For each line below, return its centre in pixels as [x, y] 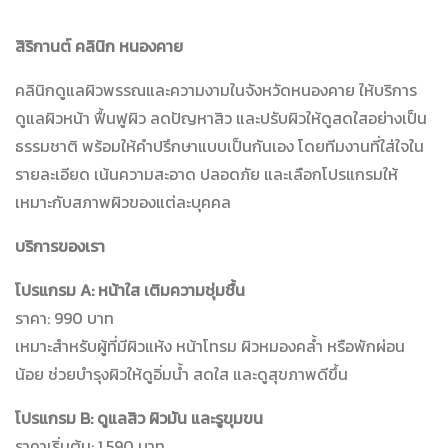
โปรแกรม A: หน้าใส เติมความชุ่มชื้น [130, 290]
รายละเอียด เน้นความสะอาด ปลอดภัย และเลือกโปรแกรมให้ [206, 174]
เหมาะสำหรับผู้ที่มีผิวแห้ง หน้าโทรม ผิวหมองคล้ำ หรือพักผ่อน [210, 346]
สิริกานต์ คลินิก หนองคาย [99, 46]
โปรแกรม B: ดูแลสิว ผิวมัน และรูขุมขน [139, 418]
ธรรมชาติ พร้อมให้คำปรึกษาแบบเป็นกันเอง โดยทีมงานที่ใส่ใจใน [219, 146]
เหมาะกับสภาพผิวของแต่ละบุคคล [123, 202]
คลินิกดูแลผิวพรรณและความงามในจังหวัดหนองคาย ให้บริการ [216, 90]
